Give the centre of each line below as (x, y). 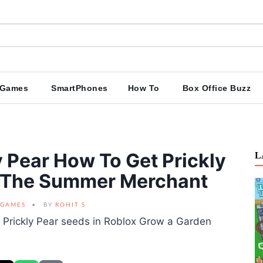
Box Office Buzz (216, 88)
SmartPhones (80, 88)
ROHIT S (70, 204)
